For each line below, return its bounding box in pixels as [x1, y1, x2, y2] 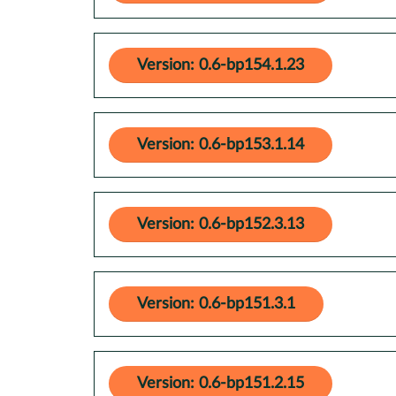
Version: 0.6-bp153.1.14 [137, 136, 304, 153]
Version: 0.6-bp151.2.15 [137, 375, 304, 392]
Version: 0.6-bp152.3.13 [137, 216, 304, 232]
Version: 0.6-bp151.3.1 [137, 295, 295, 312]
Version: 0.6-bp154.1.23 [137, 57, 304, 73]
